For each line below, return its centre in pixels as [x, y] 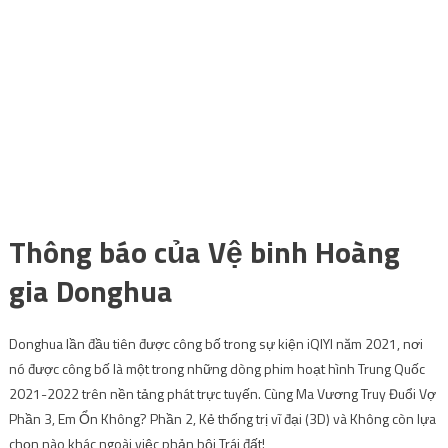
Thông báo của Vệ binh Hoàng [204, 251]
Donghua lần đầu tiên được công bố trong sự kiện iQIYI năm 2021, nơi [215, 343]
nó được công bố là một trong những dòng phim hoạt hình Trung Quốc [216, 368]
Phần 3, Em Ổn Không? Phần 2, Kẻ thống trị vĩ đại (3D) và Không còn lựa [222, 418]
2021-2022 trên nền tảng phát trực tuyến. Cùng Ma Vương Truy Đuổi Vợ [222, 393]
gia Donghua [90, 290]
